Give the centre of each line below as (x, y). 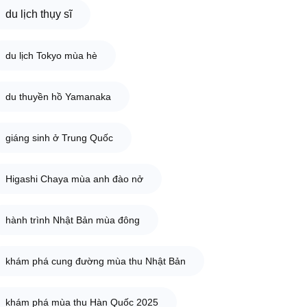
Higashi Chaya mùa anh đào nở (74, 179)
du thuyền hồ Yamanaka (58, 96)
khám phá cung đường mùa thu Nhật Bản (95, 261)
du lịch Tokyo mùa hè (51, 55)
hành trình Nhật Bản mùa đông (72, 220)
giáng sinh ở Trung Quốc (59, 137)
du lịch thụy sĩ (38, 14)
